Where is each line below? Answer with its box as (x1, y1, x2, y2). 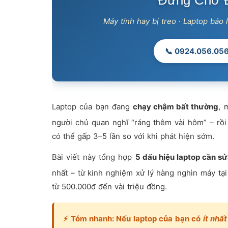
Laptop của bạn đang (52, 102, 133, 112)
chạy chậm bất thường (133, 102, 219, 112)
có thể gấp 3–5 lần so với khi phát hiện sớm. (52, 131, 214, 141)
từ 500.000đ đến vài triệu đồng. (52, 182, 167, 192)
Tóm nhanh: (70, 214, 114, 224)
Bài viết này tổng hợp (52, 152, 135, 162)
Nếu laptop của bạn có (113, 214, 203, 224)
